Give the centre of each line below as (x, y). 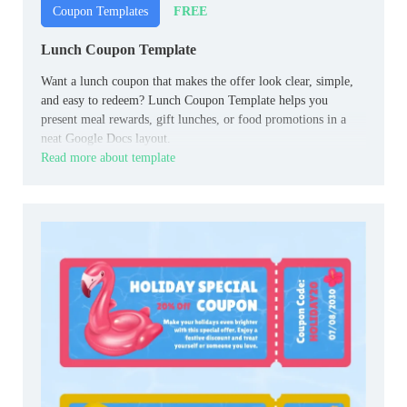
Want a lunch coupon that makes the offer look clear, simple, (197, 82)
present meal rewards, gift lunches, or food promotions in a (194, 120)
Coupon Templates (100, 12)
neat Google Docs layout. (106, 139)
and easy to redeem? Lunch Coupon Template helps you (184, 101)
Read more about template (108, 158)
